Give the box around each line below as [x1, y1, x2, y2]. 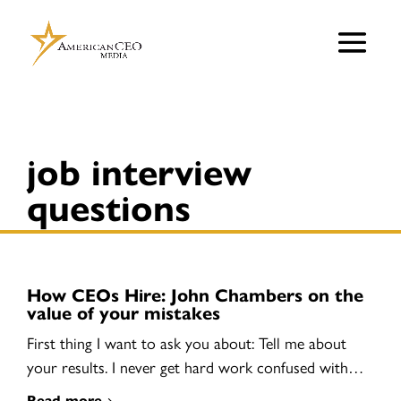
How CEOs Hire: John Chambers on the [27, 281, 363, 307]
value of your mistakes [27, 299, 220, 325]
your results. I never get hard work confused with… [27, 355, 363, 378]
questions [27, 181, 191, 232]
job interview [27, 145, 252, 196]
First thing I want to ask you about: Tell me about [27, 331, 346, 354]
